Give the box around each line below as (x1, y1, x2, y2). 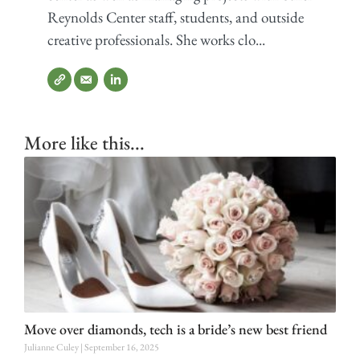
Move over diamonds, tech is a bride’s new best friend (24, 320, 327, 339)
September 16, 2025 (84, 341, 159, 354)
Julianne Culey (24, 341, 80, 354)
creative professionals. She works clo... (47, 29, 265, 50)
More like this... (24, 130, 145, 156)
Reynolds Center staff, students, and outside (47, 6, 304, 27)
